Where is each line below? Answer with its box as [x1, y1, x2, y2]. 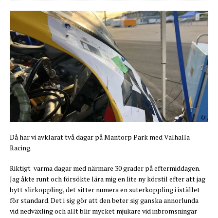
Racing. [10, 143, 32, 153]
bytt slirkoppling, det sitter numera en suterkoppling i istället [10, 185, 200, 195]
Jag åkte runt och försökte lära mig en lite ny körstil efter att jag [10, 174, 205, 184]
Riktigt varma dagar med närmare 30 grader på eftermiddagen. [10, 163, 200, 173]
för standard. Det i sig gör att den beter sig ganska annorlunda [10, 196, 199, 205]
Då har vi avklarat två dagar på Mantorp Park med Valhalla [10, 132, 190, 142]
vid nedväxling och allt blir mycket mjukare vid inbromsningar [10, 206, 197, 216]
